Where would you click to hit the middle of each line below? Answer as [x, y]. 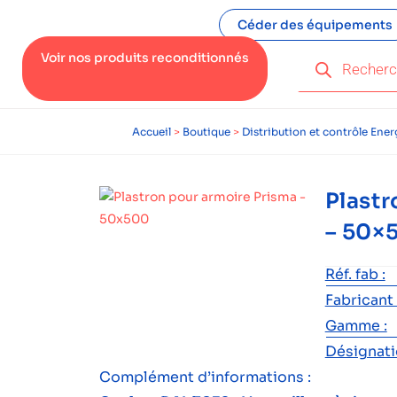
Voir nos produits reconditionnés [145, 58]
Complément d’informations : [205, 377]
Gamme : [356, 326]
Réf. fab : [355, 274]
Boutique [206, 132]
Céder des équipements [315, 25]
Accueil [152, 132]
